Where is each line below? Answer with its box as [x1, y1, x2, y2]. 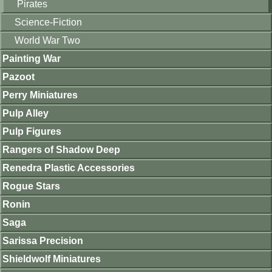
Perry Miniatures [2, 90, 78, 100]
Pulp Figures [2, 126, 61, 137]
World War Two [15, 35, 80, 46]
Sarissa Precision [2, 236, 83, 246]
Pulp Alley [2, 108, 49, 118]
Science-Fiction [15, 17, 82, 27]
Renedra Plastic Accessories [2, 163, 135, 173]
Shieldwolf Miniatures [2, 254, 101, 264]
